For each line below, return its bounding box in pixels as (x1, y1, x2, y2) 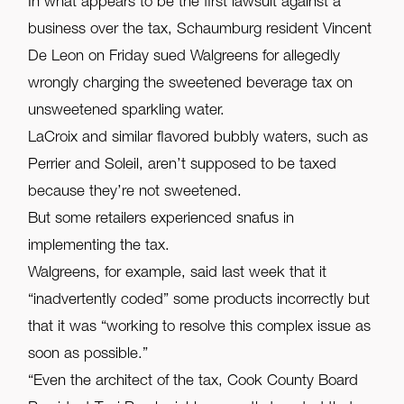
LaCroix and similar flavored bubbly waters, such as (28, 131, 369, 147)
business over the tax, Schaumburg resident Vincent (28, 23, 372, 39)
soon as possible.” (28, 347, 149, 363)
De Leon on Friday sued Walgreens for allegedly (28, 50, 341, 66)
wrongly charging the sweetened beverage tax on (28, 77, 353, 93)
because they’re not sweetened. (28, 185, 243, 201)
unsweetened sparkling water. (28, 104, 225, 120)
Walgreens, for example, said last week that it (28, 266, 327, 282)
